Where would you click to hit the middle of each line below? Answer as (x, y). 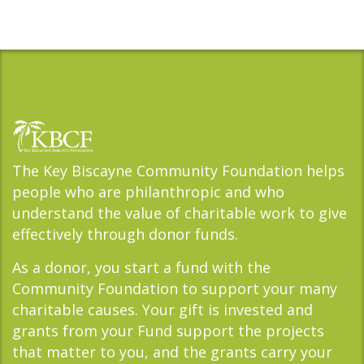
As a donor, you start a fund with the (141, 268)
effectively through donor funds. (125, 234)
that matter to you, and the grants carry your (172, 352)
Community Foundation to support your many (175, 289)
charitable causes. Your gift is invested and (162, 310)
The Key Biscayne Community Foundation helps (178, 171)
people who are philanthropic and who (148, 192)
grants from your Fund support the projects (168, 331)
